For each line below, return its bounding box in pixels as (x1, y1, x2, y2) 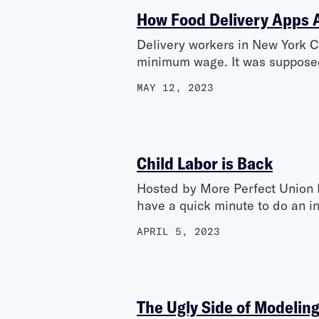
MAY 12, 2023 (137, 80, 214, 94)
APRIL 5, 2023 (137, 224, 220, 238)
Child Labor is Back (137, 152, 273, 173)
